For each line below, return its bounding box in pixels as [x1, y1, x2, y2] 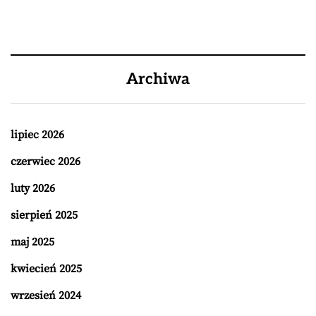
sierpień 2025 [11, 207, 78, 222]
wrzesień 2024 [11, 288, 81, 303]
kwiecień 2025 [11, 261, 82, 276]
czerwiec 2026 [11, 154, 80, 169]
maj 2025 [11, 234, 54, 249]
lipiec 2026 [11, 127, 64, 142]
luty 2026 [11, 181, 55, 195]
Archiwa [126, 69, 190, 88]
